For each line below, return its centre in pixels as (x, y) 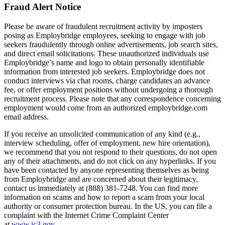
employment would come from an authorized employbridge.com (106, 108)
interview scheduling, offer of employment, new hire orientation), (107, 143)
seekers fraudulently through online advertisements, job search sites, (111, 45)
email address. (26, 117)
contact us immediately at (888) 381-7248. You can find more (101, 188)
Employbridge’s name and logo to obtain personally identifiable (104, 63)
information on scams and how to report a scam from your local (104, 197)
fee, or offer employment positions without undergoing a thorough (108, 90)
